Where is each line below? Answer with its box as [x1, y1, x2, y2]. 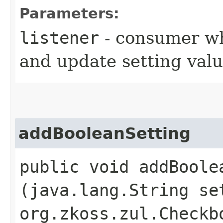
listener [19, 27, 99, 48]
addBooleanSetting [18, 124, 191, 142]
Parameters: [19, 4, 119, 22]
